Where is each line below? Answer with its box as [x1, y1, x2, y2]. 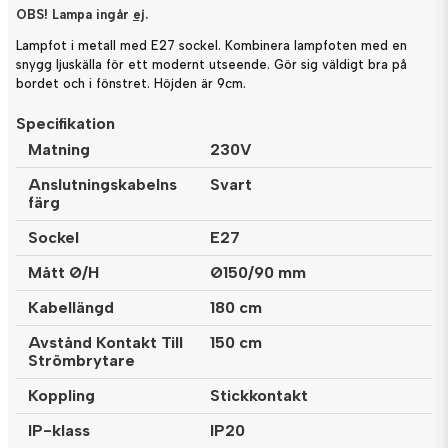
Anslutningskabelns [28, 174, 177, 194]
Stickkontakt [210, 385, 308, 405]
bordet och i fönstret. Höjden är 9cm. [16, 76, 246, 92]
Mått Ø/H [28, 262, 99, 282]
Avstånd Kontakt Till [28, 332, 183, 352]
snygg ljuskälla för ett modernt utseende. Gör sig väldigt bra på [16, 57, 407, 73]
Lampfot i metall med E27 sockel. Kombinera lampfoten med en [16, 38, 407, 54]
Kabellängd [28, 297, 114, 317]
